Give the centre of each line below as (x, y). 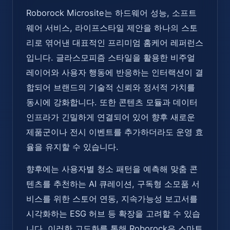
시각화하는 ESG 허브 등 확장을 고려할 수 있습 (113, 213)
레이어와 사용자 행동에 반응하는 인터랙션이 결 (115, 72)
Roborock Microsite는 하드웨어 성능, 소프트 (111, 13)
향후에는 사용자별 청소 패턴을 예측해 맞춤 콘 (112, 169)
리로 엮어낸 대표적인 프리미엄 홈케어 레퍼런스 (115, 42)
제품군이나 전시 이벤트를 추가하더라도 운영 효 (115, 132)
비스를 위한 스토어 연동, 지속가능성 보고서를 (112, 198)
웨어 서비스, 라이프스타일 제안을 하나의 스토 (112, 27)
